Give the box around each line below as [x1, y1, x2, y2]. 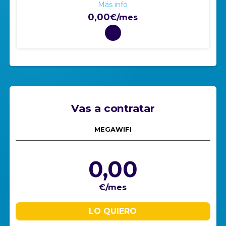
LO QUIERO [89, 206, 137, 216]
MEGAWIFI [94, 126, 132, 133]
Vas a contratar [71, 102, 155, 115]
